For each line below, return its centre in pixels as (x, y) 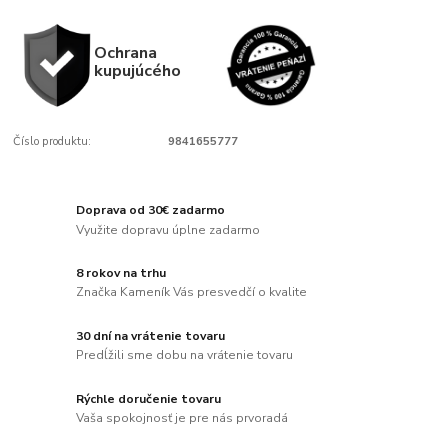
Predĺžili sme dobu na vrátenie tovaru (185, 355)
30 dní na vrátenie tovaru (151, 335)
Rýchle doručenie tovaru (149, 398)
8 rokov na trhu (121, 272)
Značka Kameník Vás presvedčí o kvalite (192, 292)
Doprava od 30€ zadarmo (151, 209)
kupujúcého (137, 71)
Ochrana (125, 53)
